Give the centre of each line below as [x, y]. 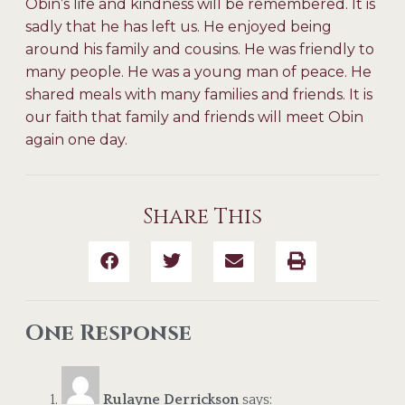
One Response [108, 333]
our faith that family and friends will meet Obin [194, 117]
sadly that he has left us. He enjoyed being [179, 26]
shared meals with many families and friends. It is [199, 94]
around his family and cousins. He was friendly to [200, 49]
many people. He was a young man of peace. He [198, 71]
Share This [202, 217]
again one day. [76, 139]
